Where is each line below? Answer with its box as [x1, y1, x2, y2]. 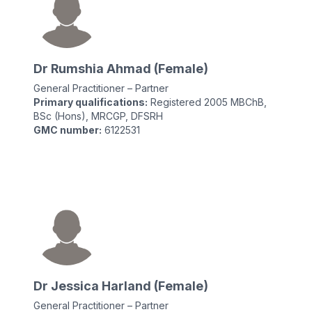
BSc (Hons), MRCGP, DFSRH [33, 110, 163, 122]
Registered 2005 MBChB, [148, 96, 267, 108]
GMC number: [33, 124, 102, 136]
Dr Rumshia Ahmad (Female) [33, 61, 208, 76]
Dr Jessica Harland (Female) [33, 279, 208, 293]
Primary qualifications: [33, 96, 148, 108]
